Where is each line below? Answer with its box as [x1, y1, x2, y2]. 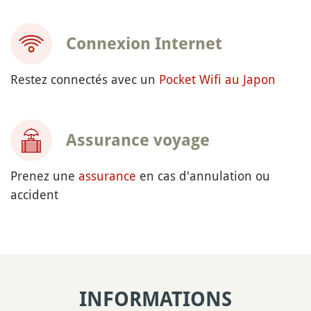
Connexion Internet [66, 34, 222, 54]
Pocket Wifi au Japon [159, 71, 276, 88]
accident [10, 186, 58, 203]
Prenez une [10, 167, 78, 185]
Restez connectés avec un [10, 71, 159, 88]
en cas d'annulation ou [136, 167, 270, 185]
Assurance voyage [66, 131, 210, 151]
